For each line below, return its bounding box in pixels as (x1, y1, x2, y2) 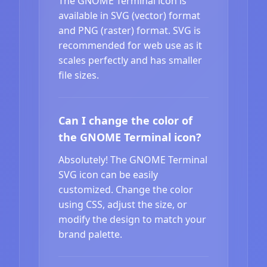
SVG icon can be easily (58, 167, 158, 181)
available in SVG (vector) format (58, 8, 200, 22)
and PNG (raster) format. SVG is (58, 23, 201, 37)
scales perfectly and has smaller (58, 53, 202, 67)
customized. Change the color (58, 182, 193, 196)
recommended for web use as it (58, 38, 202, 52)
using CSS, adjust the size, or (58, 197, 187, 211)
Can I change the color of (58, 113, 193, 128)
